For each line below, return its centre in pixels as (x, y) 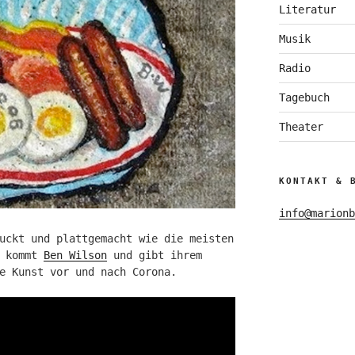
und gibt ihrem (155, 255)
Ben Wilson (76, 255)
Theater (301, 126)
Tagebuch (304, 97)
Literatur (307, 9)
